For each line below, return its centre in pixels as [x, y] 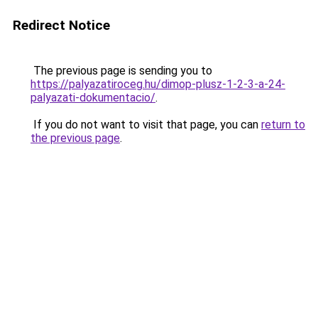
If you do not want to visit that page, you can [146, 125]
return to [283, 125]
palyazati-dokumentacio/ [93, 98]
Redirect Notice [61, 25]
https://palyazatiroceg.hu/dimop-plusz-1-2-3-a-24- [158, 84]
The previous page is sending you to [121, 71]
